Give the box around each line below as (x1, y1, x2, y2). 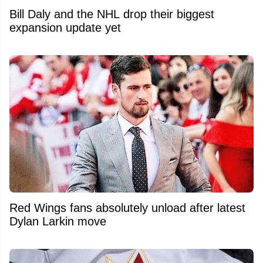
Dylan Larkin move (9, 214, 106, 228)
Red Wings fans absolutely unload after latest (9, 201, 245, 214)
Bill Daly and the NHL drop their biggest (9, 7, 214, 21)
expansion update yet (9, 21, 121, 34)
